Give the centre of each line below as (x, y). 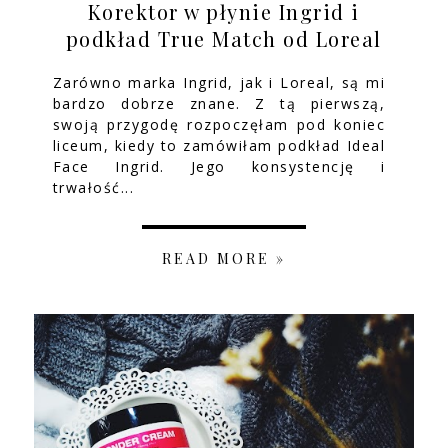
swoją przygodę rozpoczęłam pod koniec (219, 124)
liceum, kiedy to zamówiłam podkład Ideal (219, 145)
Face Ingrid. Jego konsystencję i (219, 166)
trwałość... (93, 187)
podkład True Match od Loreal (223, 38)
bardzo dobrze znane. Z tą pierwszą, (219, 103)
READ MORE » (223, 258)
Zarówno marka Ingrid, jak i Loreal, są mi (219, 82)
